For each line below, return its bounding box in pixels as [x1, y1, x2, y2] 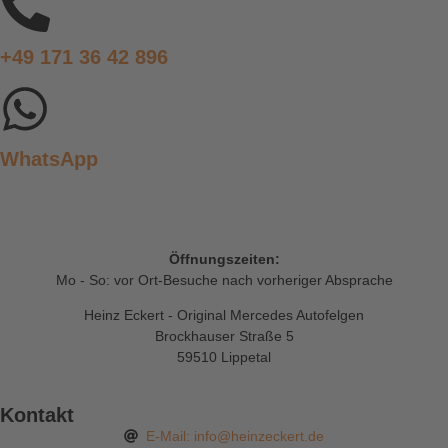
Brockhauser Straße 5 [154, 328, 294, 345]
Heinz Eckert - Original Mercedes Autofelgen [84, 307, 364, 324]
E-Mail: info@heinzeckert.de [146, 427, 325, 444]
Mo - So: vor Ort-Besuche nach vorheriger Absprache [55, 272, 393, 289]
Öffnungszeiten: [168, 251, 280, 268]
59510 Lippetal [177, 349, 271, 366]
